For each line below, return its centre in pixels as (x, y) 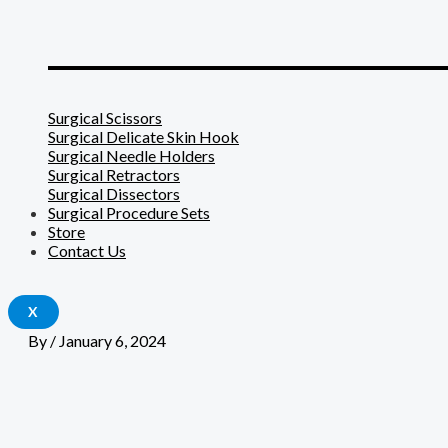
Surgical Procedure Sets (129, 213)
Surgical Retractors (114, 175)
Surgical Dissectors (114, 194)
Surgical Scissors (105, 118)
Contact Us (87, 251)
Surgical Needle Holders (131, 156)
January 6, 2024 (112, 341)
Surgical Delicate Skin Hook (143, 137)
